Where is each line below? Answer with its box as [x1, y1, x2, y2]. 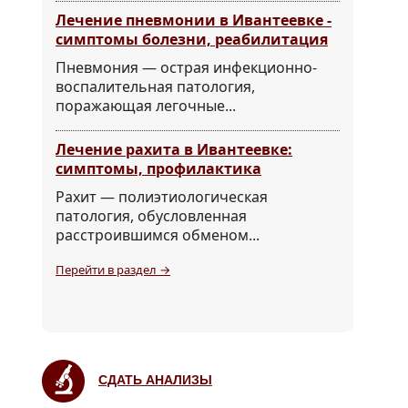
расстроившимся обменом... [56, 225, 260, 246]
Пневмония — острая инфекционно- [56, 57, 317, 78]
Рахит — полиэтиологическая [56, 187, 268, 208]
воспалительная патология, [56, 76, 255, 97]
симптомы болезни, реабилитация [56, 29, 328, 50]
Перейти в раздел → [56, 261, 170, 279]
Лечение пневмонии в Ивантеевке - [56, 10, 331, 31]
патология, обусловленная [56, 206, 247, 227]
